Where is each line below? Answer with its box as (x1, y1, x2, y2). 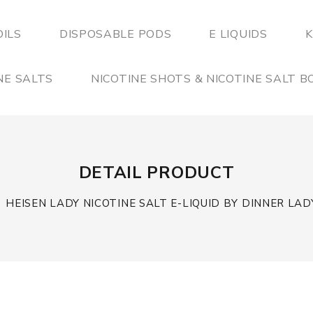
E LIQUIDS (209, 27, 268, 42)
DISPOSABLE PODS (59, 27, 172, 42)
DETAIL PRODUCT (78, 161, 235, 184)
